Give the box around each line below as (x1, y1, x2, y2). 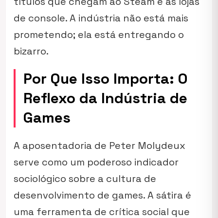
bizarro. (14, 45, 49, 57)
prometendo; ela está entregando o (14, 28, 184, 41)
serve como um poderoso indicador (14, 156, 179, 168)
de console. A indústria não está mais (14, 12, 188, 24)
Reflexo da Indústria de (23, 89, 187, 108)
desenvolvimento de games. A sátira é (14, 189, 191, 201)
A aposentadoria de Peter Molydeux (14, 139, 185, 152)
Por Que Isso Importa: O (23, 69, 188, 88)
